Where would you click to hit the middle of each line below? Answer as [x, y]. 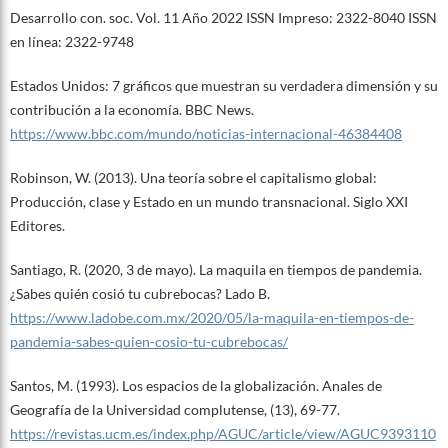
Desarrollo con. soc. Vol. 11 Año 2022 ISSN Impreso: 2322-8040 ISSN [223, 17]
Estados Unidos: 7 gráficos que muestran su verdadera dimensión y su [223, 85]
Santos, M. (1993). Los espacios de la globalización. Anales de [195, 385]
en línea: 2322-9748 [71, 41]
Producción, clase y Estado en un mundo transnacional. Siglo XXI [208, 201]
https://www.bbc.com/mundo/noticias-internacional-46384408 [205, 133]
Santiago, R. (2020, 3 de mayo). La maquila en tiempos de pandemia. [215, 269]
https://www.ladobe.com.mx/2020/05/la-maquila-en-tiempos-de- [211, 317]
